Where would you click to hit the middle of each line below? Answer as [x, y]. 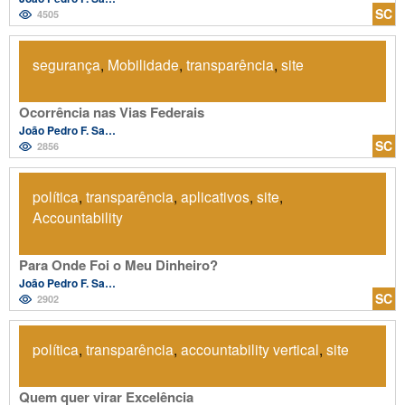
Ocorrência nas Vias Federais [112, 112]
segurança [66, 64]
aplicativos [215, 196]
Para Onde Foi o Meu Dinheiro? [118, 264]
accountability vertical [250, 348]
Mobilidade [143, 64]
